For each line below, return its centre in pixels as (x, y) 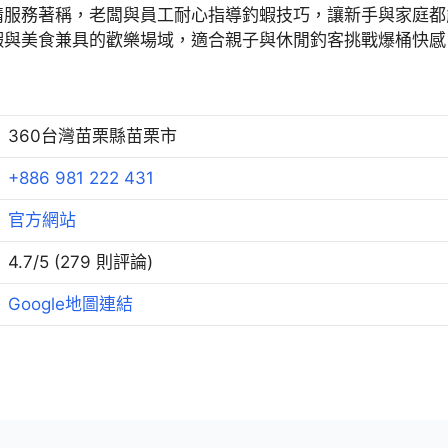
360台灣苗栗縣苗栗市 (92, 136)
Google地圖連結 (70, 304)
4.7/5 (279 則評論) (80, 262)
